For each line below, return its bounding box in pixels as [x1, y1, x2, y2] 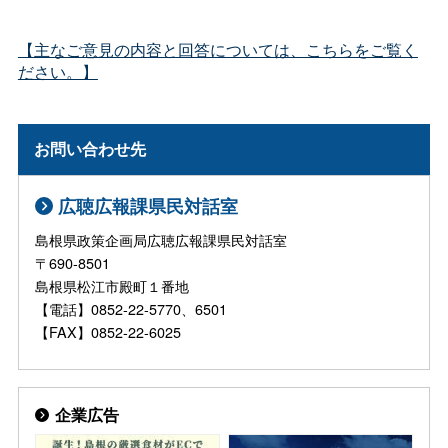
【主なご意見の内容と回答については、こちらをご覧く [17, 37, 418, 61]
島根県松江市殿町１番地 [35, 274, 232, 296]
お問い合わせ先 [34, 137, 147, 161]
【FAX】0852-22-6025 [35, 320, 182, 342]
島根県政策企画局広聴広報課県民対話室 [35, 228, 288, 250]
